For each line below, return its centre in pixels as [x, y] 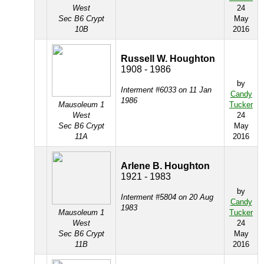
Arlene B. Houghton [165, 166]
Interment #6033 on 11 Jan [166, 90]
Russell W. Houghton [168, 59]
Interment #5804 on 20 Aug [167, 197]
